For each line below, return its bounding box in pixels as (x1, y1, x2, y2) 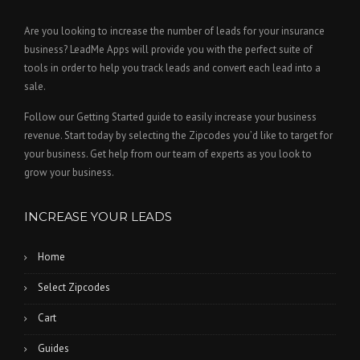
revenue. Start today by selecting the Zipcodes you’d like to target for (24, 128, 333, 142)
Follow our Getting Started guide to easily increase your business (24, 109, 317, 124)
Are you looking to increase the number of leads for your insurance (24, 23, 325, 38)
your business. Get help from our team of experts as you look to (24, 146, 312, 161)
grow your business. (24, 165, 114, 179)
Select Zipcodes (38, 280, 110, 294)
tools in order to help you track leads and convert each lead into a (24, 60, 321, 75)
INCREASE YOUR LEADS (24, 208, 173, 224)
